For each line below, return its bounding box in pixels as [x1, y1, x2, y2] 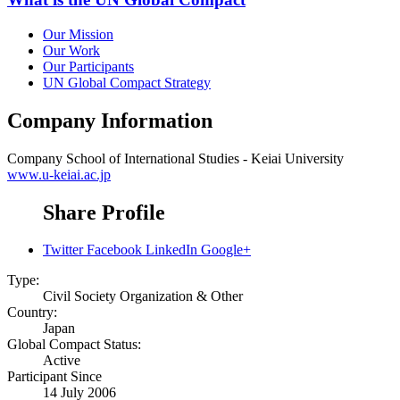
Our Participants [43, 58, 134, 74]
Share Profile [43, 200, 165, 224]
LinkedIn [146, 242, 197, 258]
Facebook [87, 242, 142, 258]
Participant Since [7, 369, 102, 385]
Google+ [201, 242, 251, 258]
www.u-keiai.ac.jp [7, 166, 111, 182]
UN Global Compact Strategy [43, 74, 211, 90]
